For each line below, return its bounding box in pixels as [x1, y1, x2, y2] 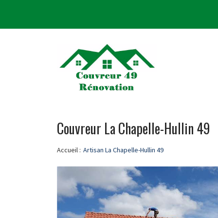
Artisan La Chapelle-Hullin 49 [83, 145, 163, 154]
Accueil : [57, 145, 81, 154]
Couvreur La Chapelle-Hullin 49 [57, 118, 210, 138]
